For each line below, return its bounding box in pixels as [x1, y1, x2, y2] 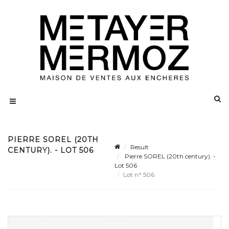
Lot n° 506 [123, 171, 156, 179]
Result [130, 143, 149, 151]
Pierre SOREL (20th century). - [123, 152, 216, 161]
